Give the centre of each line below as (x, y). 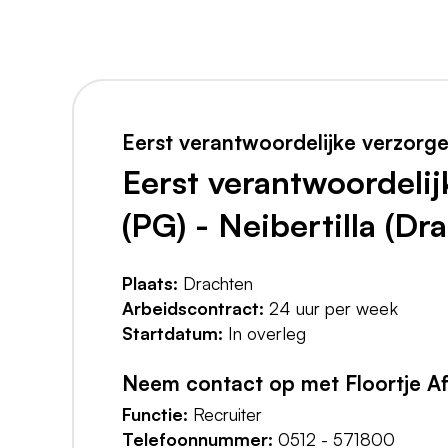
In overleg (264, 333)
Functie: (155, 414)
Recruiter (225, 414)
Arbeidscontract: (193, 308)
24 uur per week (331, 308)
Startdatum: (172, 333)
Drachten (215, 283)
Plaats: (150, 283)
